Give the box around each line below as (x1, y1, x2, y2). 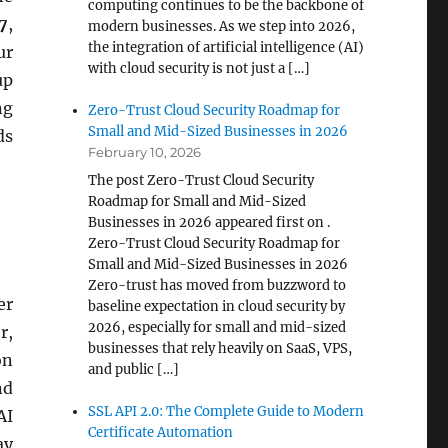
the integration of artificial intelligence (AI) (88, 39, 365, 56)
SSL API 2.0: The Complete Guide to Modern (88, 403, 365, 420)
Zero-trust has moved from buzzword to (88, 277, 347, 294)
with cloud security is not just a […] (88, 60, 311, 77)
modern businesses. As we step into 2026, (88, 18, 356, 35)
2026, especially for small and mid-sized (88, 319, 347, 336)
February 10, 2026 (88, 144, 202, 160)
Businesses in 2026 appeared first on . (88, 214, 331, 231)
